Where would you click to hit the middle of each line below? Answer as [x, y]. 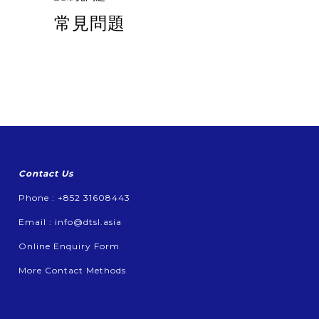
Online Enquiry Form [69, 246]
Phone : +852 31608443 [74, 197]
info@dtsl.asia [88, 221]
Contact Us [46, 173]
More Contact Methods [72, 270]
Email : [37, 221]
